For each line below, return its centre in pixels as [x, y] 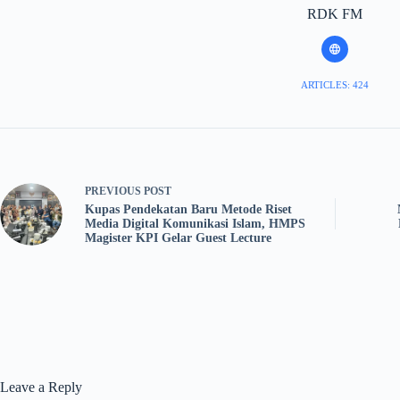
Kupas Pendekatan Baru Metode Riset [188, 210]
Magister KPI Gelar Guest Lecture [180, 238]
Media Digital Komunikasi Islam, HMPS [195, 224]
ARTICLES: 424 [335, 85]
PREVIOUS [114, 192]
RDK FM [335, 14]
